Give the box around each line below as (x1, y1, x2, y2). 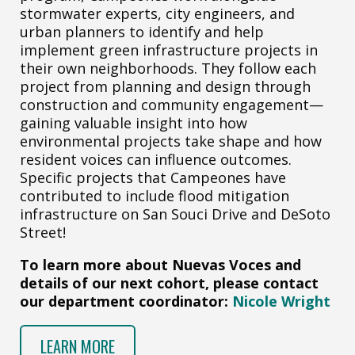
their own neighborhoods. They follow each (20, 58, 316, 78)
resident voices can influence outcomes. (20, 149, 292, 169)
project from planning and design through (20, 76, 311, 96)
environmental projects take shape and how (20, 131, 322, 151)
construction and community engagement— (20, 94, 323, 114)
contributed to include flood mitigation (20, 185, 289, 205)
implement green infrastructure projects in (20, 40, 318, 59)
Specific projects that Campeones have (20, 167, 286, 187)
